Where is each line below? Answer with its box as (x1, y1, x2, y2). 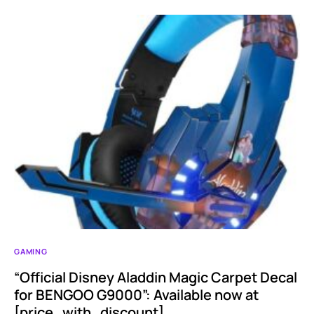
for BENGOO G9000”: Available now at (14, 285, 259, 305)
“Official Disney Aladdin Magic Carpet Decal (14, 268, 297, 287)
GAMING (14, 246, 48, 257)
